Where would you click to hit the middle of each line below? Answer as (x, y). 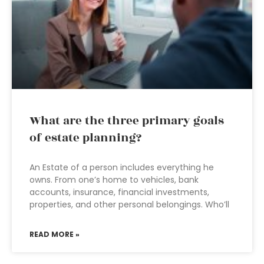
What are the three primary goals (127, 121)
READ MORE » (55, 234)
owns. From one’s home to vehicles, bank (114, 180)
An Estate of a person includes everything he (122, 167)
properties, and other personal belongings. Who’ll (129, 204)
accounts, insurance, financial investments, (119, 192)
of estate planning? (85, 138)
